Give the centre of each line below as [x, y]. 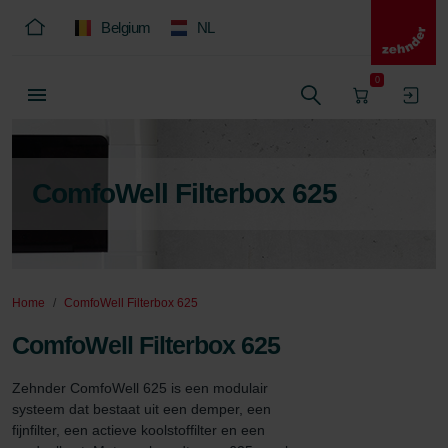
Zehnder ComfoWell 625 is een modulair [142, 388]
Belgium [126, 27]
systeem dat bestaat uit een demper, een [143, 409]
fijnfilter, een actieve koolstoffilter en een [140, 430]
